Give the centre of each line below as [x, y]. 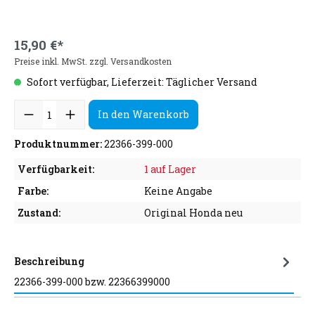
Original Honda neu [193, 213]
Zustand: [39, 213]
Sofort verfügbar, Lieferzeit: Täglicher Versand [141, 82]
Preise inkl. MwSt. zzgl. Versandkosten [93, 61]
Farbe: [33, 191]
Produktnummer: [59, 144]
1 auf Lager [170, 169]
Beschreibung [49, 261]
